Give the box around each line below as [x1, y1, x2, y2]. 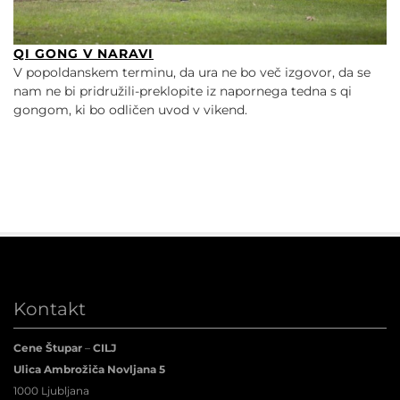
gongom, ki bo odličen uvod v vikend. [13, 101, 247, 118]
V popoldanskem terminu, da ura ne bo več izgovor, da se [13, 63, 371, 80]
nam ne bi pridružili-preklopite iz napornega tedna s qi [13, 82, 352, 99]
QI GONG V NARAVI [13, 45, 154, 62]
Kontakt [13, 297, 86, 320]
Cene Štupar [13, 340, 85, 354]
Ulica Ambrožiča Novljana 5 [13, 362, 165, 376]
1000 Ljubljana [13, 383, 89, 397]
